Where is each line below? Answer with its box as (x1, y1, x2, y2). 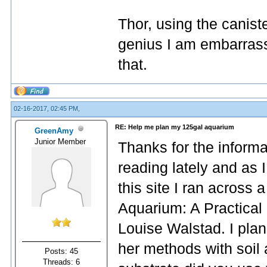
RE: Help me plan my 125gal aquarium (115, 123, 234, 131)
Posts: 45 (45, 246, 78, 256)
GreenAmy (35, 126, 74, 135)
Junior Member (35, 136, 88, 146)
